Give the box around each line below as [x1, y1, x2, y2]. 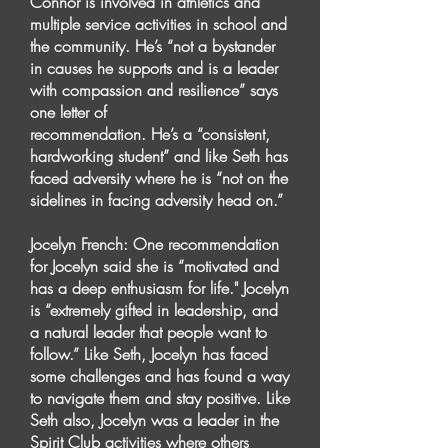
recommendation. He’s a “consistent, [30, 123, 270, 145]
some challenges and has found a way [30, 365, 289, 387]
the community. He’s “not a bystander [30, 35, 275, 57]
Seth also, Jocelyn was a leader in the [30, 409, 279, 431]
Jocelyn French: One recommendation [30, 233, 279, 255]
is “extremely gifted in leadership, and [30, 299, 278, 321]
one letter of [30, 101, 107, 123]
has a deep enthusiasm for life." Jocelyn [30, 277, 289, 299]
